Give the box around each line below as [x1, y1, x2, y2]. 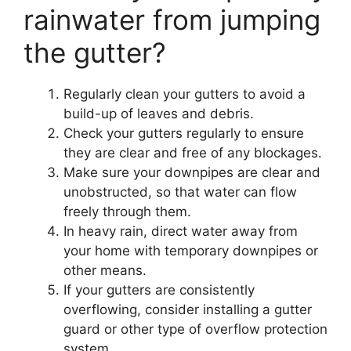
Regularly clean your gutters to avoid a [63, 85, 306, 102]
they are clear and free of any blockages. [63, 144, 322, 161]
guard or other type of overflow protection [63, 320, 327, 337]
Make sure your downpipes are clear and [63, 164, 320, 180]
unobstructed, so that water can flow [63, 183, 297, 200]
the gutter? [24, 35, 166, 69]
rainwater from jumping [24, 2, 320, 36]
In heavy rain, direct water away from [63, 223, 298, 239]
